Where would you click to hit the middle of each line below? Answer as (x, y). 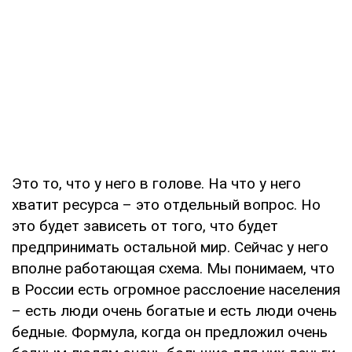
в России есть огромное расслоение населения (176, 289)
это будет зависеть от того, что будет (145, 225)
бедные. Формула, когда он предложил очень (170, 332)
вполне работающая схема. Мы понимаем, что (173, 268)
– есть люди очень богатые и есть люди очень (174, 310)
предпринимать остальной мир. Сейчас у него (170, 247)
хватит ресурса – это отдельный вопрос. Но (166, 204)
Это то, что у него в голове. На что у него (156, 183)
